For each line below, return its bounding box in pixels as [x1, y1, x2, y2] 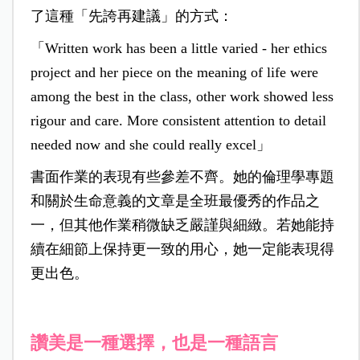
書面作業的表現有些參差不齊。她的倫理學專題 [30, 169, 334, 186]
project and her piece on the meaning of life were [30, 64, 318, 81]
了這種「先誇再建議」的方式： [30, 8, 233, 25]
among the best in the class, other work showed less [30, 88, 333, 105]
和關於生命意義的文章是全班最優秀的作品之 [30, 193, 320, 210]
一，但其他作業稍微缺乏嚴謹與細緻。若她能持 [30, 217, 334, 234]
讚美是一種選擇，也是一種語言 [30, 333, 278, 354]
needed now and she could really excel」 [30, 137, 271, 153]
